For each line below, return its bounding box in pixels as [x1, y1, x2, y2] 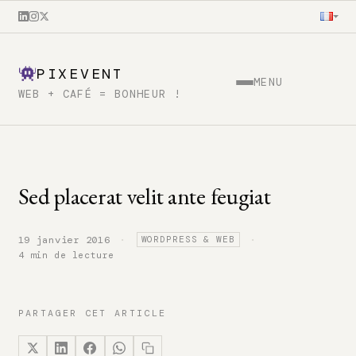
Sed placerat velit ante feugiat [17, 180, 271, 211]
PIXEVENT [37, 64, 124, 83]
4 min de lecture [17, 248, 114, 261]
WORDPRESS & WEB [141, 234, 235, 246]
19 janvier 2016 [17, 233, 110, 246]
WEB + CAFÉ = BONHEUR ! [17, 87, 182, 101]
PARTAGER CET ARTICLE [17, 306, 167, 319]
